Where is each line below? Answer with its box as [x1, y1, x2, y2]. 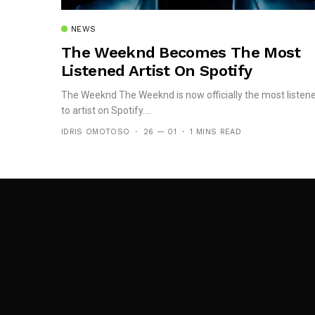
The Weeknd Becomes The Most [61, 44, 301, 62]
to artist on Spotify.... [61, 105, 151, 117]
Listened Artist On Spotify [61, 62, 252, 80]
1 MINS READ [190, 127, 241, 137]
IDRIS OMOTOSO [61, 127, 130, 137]
